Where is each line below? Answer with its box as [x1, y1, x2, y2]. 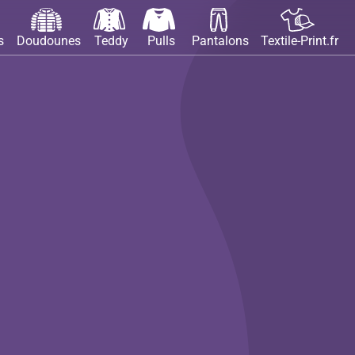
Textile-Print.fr [261, 33, 339, 48]
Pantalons [192, 33, 250, 48]
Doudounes [16, 33, 81, 48]
